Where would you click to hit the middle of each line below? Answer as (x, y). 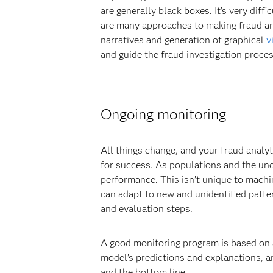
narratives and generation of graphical (183, 40)
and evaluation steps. (146, 209)
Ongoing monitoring (163, 114)
